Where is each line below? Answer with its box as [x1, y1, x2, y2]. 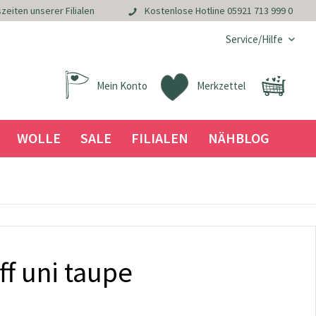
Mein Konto [97, 79, 147, 92]
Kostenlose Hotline [144, 4, 227, 18]
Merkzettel [197, 79, 245, 92]
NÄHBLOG [207, 129, 269, 147]
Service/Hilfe [226, 32, 283, 46]
